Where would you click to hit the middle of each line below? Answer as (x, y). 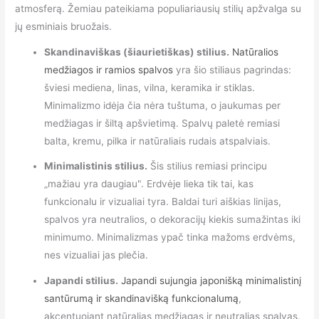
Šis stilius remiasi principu (208, 166)
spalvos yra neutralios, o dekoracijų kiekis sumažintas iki (173, 220)
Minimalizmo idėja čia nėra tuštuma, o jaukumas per (163, 105)
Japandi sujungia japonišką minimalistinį (211, 281)
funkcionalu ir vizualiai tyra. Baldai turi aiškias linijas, (163, 202)
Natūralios (256, 52)
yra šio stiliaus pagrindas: (232, 69)
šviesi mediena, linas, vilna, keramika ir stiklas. (150, 87)
